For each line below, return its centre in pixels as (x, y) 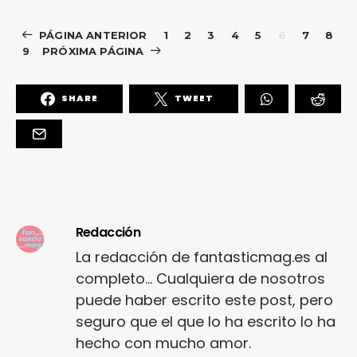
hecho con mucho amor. (163, 343)
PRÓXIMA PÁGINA (93, 51)
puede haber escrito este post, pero (204, 300)
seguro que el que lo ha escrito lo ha (205, 321)
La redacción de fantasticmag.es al (201, 257)
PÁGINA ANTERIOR (93, 35)
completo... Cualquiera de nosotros (200, 278)
